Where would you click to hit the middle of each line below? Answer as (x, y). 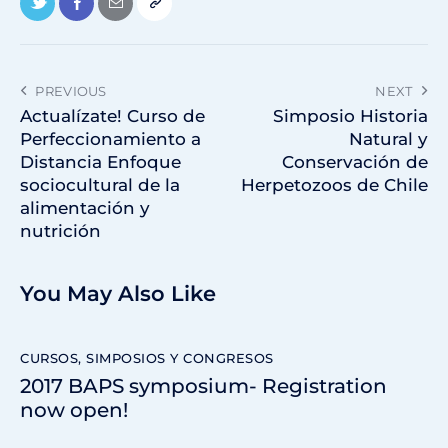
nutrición (60, 231)
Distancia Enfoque (100, 162)
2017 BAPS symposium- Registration (203, 386)
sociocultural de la (100, 185)
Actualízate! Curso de (112, 116)
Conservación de (355, 162)
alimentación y (85, 208)
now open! (74, 410)
